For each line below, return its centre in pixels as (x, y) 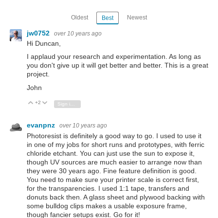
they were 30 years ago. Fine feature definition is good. (112, 171)
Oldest (80, 17)
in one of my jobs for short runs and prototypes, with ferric (116, 144)
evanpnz (42, 125)
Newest (137, 17)
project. (38, 74)
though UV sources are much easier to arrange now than (114, 162)
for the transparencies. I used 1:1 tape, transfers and (108, 188)
